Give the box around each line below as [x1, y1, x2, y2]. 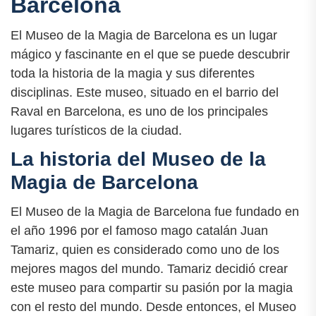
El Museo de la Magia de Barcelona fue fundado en [11, 204, 299, 219]
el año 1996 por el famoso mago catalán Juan [11, 223, 268, 238]
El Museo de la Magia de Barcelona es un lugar [11, 28, 277, 43]
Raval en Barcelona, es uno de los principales [11, 104, 268, 119]
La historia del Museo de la [11, 148, 266, 171]
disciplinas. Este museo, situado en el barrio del [11, 85, 279, 100]
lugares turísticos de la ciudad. [11, 123, 182, 138]
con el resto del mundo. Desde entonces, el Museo [11, 299, 296, 314]
